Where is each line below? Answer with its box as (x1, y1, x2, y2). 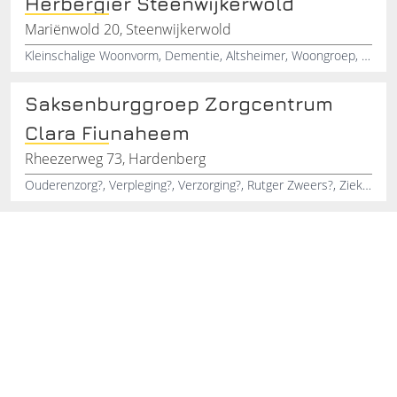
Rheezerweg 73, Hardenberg (25, 148, 206, 168)
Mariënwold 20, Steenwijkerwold (25, 19, 231, 39)
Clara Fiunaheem (25, 121, 190, 144)
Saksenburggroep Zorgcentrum (25, 91, 333, 115)
